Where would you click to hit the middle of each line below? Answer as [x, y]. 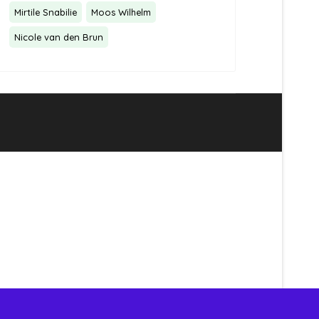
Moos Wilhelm [121, 12]
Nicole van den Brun [59, 37]
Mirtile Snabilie [46, 12]
